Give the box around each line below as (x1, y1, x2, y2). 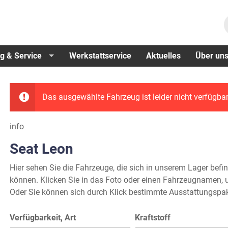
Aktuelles (146, 50, 181, 61)
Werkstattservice (69, 50, 131, 61)
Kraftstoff (135, 212, 171, 222)
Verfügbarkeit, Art (9, 212, 76, 222)
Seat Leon (9, 140, 73, 157)
